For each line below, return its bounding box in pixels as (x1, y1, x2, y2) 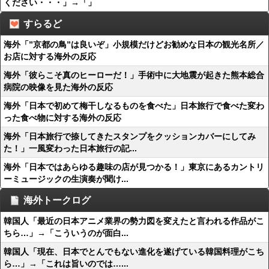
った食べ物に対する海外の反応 (4, 113, 121, 122)
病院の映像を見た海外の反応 (4, 82, 113, 92)
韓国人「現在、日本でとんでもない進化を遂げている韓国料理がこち (4, 247, 264, 256)
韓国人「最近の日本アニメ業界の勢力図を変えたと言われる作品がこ (4, 216, 264, 226)
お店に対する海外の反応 (4, 52, 96, 61)
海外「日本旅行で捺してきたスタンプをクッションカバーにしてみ (4, 131, 256, 141)
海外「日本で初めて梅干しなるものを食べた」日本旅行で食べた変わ (4, 101, 264, 110)
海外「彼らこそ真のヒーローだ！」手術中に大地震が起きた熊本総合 (4, 70, 264, 80)
